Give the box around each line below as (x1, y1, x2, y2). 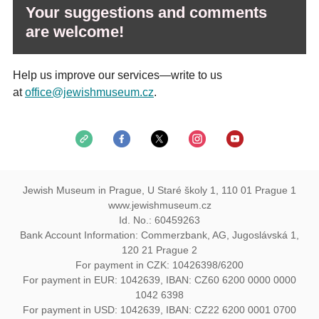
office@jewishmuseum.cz (25, 86, 154, 98)
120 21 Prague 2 (122, 244, 197, 256)
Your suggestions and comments (26, 4, 267, 21)
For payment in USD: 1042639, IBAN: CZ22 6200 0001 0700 (23, 304, 296, 315)
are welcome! (26, 23, 124, 41)
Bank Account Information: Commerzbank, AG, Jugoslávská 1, (20, 229, 299, 241)
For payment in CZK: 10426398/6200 (75, 259, 244, 271)
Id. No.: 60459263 (119, 214, 200, 226)
